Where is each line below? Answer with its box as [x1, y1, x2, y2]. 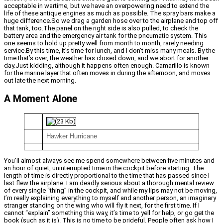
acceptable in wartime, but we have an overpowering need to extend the [4, 1, 209, 9]
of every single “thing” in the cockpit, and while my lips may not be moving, [4, 187, 217, 195]
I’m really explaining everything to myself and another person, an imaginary [4, 194, 216, 202]
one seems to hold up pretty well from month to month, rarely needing [4, 39, 204, 47]
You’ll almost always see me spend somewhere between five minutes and [4, 157, 215, 165]
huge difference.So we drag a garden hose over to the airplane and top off [4, 16, 218, 24]
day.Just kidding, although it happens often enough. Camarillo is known [4, 61, 210, 69]
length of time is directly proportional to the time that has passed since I [4, 172, 210, 180]
